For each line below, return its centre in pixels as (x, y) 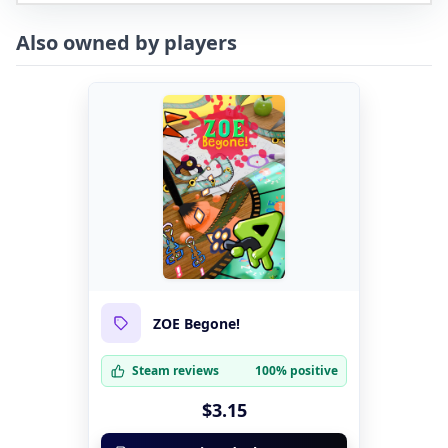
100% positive (296, 371)
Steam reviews (175, 371)
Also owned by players (126, 43)
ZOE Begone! (196, 323)
